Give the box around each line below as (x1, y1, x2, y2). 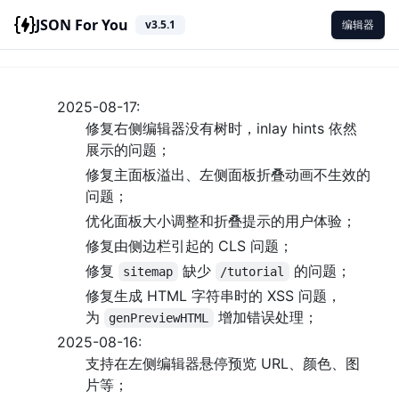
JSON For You (36, 14, 128, 35)
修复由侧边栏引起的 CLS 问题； (85, 237, 293, 255)
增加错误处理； (213, 308, 318, 326)
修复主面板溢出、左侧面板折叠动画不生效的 (85, 166, 370, 183)
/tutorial (220, 265, 285, 279)
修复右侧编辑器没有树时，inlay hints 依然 (85, 119, 357, 137)
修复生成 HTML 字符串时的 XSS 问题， (85, 287, 341, 305)
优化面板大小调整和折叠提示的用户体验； (85, 212, 356, 230)
